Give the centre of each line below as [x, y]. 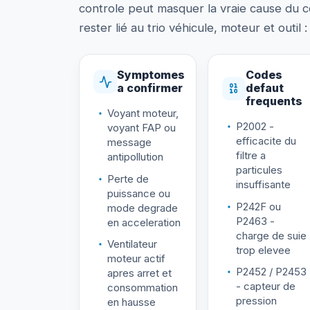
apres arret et [139, 273]
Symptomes [151, 75]
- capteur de [265, 286]
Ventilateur [132, 244]
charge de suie [271, 235]
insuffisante [263, 185]
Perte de [128, 179]
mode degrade [143, 208]
